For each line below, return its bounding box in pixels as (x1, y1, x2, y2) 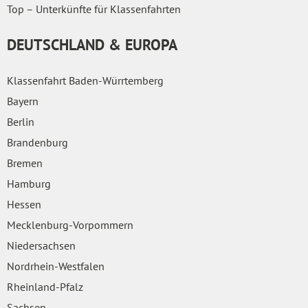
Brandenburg (7, 135, 68, 149)
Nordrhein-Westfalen (7, 258, 104, 273)
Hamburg (7, 176, 51, 190)
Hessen (7, 197, 41, 211)
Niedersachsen (7, 238, 76, 252)
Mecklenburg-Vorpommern (7, 217, 133, 232)
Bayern (7, 93, 38, 108)
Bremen (7, 155, 43, 170)
